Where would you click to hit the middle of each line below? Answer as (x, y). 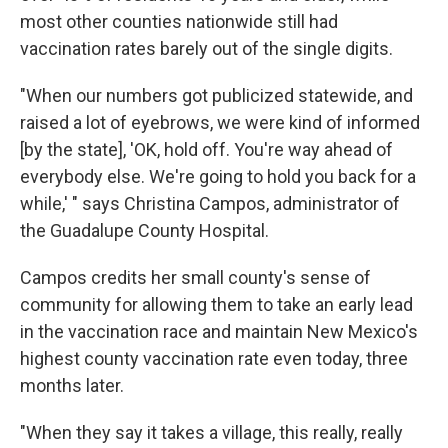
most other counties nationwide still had (179, 21)
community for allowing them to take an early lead (216, 304)
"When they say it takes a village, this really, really (211, 432)
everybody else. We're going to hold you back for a (218, 176)
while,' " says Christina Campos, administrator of (210, 203)
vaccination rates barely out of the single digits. (206, 48)
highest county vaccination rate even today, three (214, 358)
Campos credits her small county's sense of (195, 277)
